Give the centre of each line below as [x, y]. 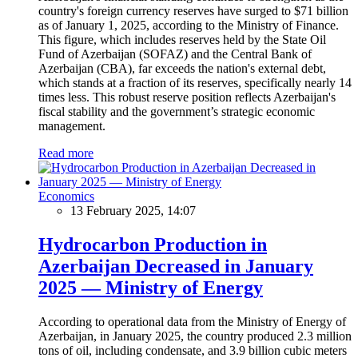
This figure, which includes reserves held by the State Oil [182, 39]
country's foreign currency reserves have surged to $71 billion [193, 10]
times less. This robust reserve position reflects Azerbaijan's [187, 97]
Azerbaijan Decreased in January [176, 266]
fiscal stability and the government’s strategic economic [177, 111]
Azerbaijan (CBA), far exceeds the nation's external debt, [182, 68]
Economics [66, 196]
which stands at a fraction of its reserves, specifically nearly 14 [195, 82]
